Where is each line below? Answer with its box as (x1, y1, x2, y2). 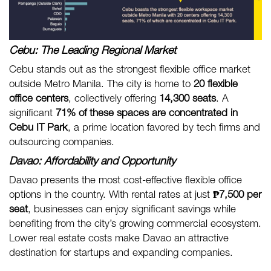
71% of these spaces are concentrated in (56, 109, 238, 120)
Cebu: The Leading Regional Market (9, 46, 176, 57)
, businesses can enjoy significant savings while (28, 205, 236, 216)
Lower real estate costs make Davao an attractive (9, 234, 229, 245)
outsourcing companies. (9, 138, 114, 149)
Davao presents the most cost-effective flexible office (9, 176, 242, 187)
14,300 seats (159, 94, 216, 105)
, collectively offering (68, 94, 159, 105)
